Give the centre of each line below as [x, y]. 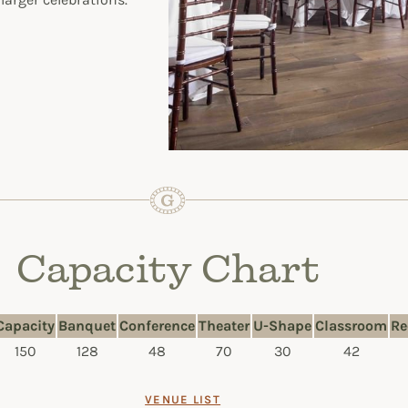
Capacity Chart [168, 273]
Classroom [351, 325]
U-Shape [282, 325]
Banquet [87, 325]
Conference [157, 325]
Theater [224, 325]
